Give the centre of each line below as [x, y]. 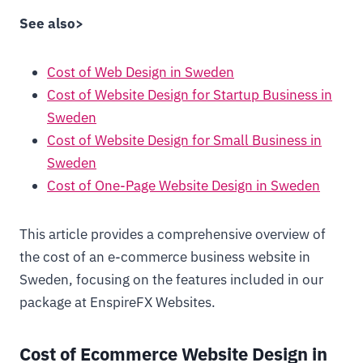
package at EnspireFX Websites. [117, 302]
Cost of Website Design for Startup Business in [190, 95]
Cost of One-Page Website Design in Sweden [184, 186]
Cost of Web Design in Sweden [141, 72]
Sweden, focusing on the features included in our [171, 280]
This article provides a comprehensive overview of [173, 234]
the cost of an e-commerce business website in [165, 257]
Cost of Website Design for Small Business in [184, 140]
